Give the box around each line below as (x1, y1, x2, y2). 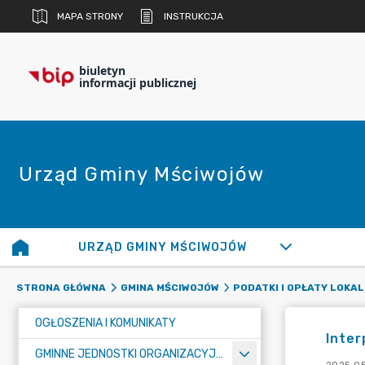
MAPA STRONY (57, 11, 123, 22)
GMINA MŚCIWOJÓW (120, 282, 219, 293)
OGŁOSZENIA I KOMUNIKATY (35, 316, 176, 330)
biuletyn (79, 63, 125, 78)
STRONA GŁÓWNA (16, 282, 106, 293)
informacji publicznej (79, 75, 196, 90)
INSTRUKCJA (164, 11, 223, 22)
